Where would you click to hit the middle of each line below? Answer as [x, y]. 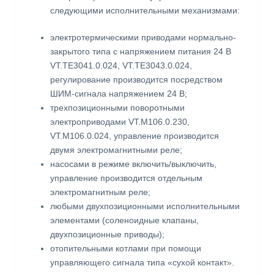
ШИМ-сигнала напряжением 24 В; [118, 94]
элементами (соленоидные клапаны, [124, 220]
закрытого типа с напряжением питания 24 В [140, 52]
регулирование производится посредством [136, 80]
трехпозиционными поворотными [117, 108]
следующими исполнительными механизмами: [145, 11]
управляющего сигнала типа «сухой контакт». [142, 263]
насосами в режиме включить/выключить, [133, 164]
